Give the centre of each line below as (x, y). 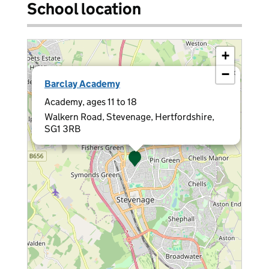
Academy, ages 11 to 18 (91, 102)
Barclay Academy (82, 84)
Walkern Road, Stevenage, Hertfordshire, (129, 117)
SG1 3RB (62, 129)
